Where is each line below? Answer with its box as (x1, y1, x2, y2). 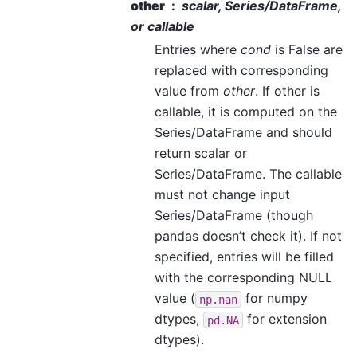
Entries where (155, 41, 241, 58)
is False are (271, 41, 343, 58)
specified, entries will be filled (155, 249, 334, 265)
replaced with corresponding (155, 62, 328, 79)
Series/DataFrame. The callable (155, 166, 342, 182)
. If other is (255, 83, 320, 100)
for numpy (241, 290, 308, 307)
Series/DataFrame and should (155, 124, 332, 141)
